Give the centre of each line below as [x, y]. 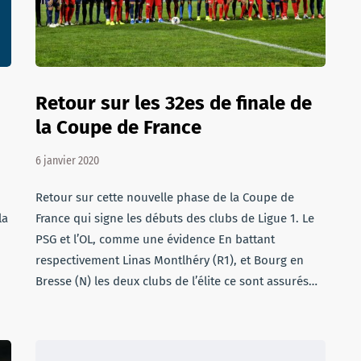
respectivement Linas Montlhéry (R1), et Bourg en [170, 260]
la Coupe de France [118, 127]
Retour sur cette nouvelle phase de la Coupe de [165, 197]
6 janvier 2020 [67, 161]
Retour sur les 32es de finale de [174, 103]
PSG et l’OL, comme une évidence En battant [155, 239]
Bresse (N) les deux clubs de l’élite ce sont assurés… [176, 281]
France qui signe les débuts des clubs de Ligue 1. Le [175, 218]
